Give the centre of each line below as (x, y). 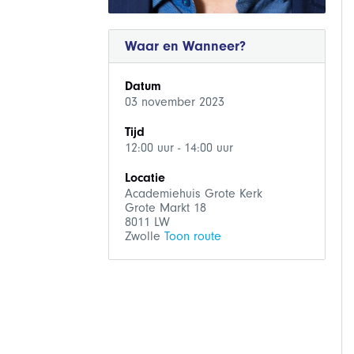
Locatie (145, 178)
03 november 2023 (174, 102)
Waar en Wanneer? (185, 46)
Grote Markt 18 (165, 208)
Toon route (192, 236)
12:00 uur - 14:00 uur (179, 148)
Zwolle (144, 236)
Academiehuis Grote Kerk (193, 194)
